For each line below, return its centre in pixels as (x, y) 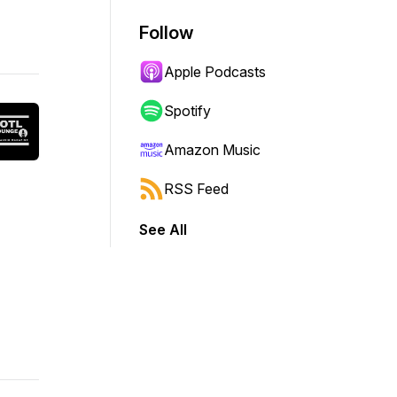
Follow (167, 33)
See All (163, 230)
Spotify (187, 111)
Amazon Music (212, 150)
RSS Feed (196, 189)
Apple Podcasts (215, 72)
